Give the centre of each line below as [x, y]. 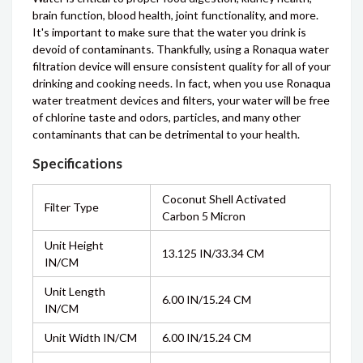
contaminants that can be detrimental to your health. [166, 134]
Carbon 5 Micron [204, 216]
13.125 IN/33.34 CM [213, 253]
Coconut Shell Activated [224, 199]
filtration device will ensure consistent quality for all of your [181, 66]
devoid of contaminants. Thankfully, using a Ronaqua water [181, 49]
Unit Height [74, 245]
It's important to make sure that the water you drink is [169, 32]
